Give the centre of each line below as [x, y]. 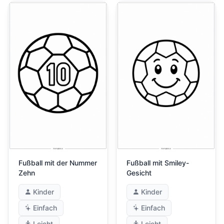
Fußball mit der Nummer [58, 163]
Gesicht [139, 173]
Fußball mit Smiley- [158, 163]
